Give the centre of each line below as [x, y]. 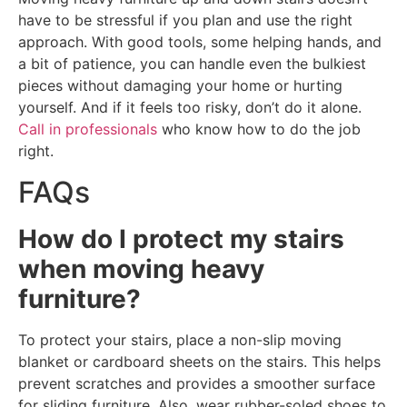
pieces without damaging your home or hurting [180, 86]
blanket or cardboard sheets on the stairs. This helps [199, 361]
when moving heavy [141, 268]
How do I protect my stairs [181, 238]
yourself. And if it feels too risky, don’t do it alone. [190, 108]
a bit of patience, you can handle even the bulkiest [192, 64]
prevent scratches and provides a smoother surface [197, 383]
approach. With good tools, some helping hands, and [200, 42]
